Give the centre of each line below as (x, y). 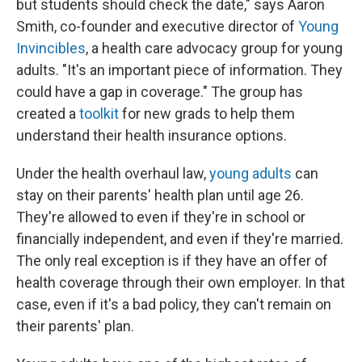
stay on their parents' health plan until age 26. (160, 195)
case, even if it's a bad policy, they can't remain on (174, 304)
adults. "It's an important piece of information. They (179, 69)
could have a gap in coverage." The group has (160, 91)
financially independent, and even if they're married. (180, 238)
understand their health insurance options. (152, 135)
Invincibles (51, 48)
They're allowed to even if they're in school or (161, 217)
